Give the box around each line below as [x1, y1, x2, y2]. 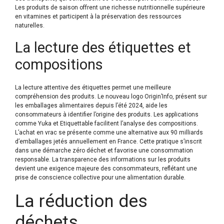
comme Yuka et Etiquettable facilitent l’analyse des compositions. [15, 119, 198, 127]
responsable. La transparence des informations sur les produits [15, 155, 190, 163]
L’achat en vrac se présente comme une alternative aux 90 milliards [15, 128, 203, 136]
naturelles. [15, 21, 44, 29]
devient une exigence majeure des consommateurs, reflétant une [15, 164, 197, 172]
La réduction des [15, 190, 147, 211]
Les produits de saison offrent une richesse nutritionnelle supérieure [15, 3, 205, 11]
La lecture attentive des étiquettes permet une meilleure [15, 83, 171, 91]
